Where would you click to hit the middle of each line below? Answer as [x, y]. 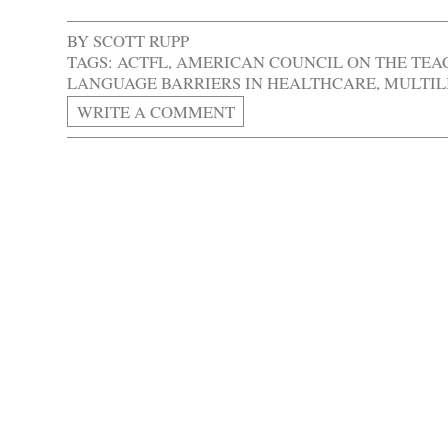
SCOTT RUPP [141, 40]
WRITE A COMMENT [155, 112]
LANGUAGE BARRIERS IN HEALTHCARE [222, 82]
